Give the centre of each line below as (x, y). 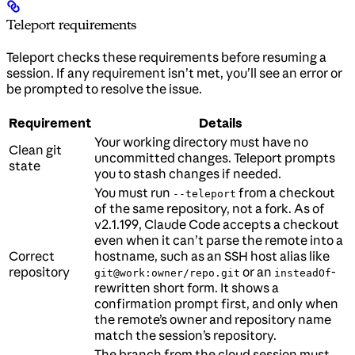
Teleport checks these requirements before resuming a (166, 57)
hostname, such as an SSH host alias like (212, 256)
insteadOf (303, 273)
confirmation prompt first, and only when (216, 304)
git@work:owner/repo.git (167, 273)
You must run (134, 193)
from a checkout (286, 193)
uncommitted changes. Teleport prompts (215, 158)
